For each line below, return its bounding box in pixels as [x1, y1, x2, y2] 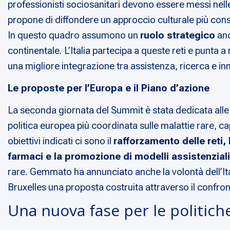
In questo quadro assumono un [8, 29, 140, 42]
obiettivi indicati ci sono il [8, 135, 113, 147]
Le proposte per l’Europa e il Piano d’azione [8, 82, 209, 94]
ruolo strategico [140, 29, 215, 42]
